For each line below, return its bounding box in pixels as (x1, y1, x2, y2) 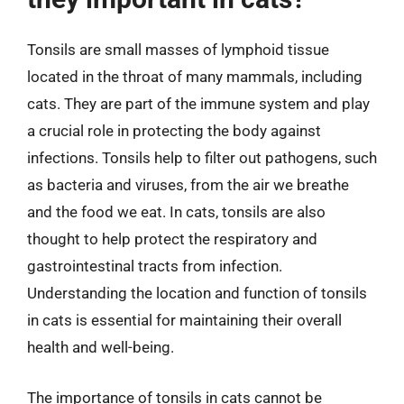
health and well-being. (27, 338, 174, 356)
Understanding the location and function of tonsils (27, 284, 367, 302)
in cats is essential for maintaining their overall (27, 311, 342, 329)
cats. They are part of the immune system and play (27, 95, 370, 113)
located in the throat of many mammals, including (27, 68, 363, 86)
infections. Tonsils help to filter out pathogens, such (27, 149, 377, 167)
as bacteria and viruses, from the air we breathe (27, 176, 349, 194)
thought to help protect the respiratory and (27, 230, 317, 248)
